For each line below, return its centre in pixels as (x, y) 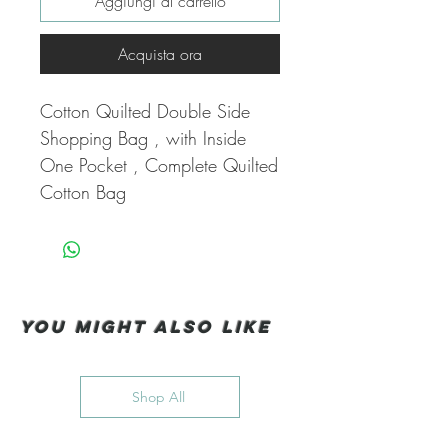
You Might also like (150, 327)
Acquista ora (160, 54)
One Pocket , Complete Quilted (159, 165)
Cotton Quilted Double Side (145, 111)
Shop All (158, 397)
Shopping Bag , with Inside (143, 138)
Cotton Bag (83, 192)
